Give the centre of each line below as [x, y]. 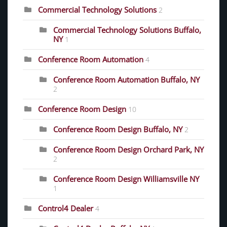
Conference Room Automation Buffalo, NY [126, 79]
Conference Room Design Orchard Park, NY [128, 149]
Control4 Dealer [67, 208]
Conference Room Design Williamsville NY [126, 179]
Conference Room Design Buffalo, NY [118, 129]
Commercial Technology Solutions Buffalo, [127, 30]
